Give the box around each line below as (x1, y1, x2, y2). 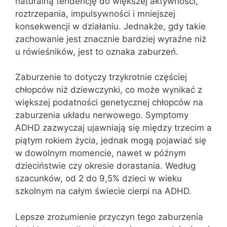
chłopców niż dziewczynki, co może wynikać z (15, 85, 202, 95)
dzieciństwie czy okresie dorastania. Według (15, 161, 196, 171)
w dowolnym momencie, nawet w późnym (15, 148, 186, 158)
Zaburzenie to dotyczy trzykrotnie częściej (15, 72, 187, 82)
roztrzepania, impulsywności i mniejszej (15, 8, 175, 19)
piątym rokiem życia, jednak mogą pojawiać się (15, 135, 206, 145)
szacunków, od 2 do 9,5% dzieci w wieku (15, 173, 182, 183)
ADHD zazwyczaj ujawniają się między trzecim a (15, 123, 212, 133)
